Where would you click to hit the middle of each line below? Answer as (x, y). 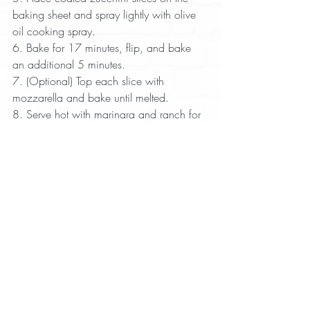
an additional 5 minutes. (72, 65)
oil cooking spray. (57, 31)
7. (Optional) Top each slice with (90, 81)
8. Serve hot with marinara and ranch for (108, 115)
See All (207, 197)
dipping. (32, 131)
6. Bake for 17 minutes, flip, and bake (103, 48)
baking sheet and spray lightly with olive (106, 15)
